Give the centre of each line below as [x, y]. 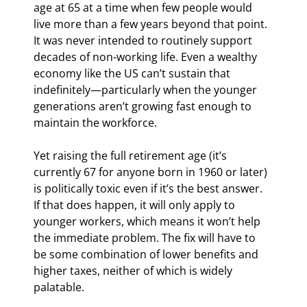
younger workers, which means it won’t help [148, 221]
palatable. [59, 287]
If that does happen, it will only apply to [136, 205]
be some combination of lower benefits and [147, 254]
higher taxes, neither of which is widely [134, 270]
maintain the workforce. [95, 122]
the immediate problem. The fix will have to [146, 237]
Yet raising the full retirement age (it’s [132, 155]
